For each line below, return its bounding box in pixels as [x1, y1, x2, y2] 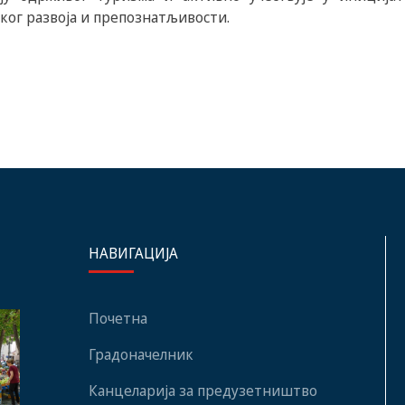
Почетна [88, 307, 147, 328]
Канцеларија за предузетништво [88, 380, 317, 400]
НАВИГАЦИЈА [88, 242, 178, 263]
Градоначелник [88, 344, 193, 364]
